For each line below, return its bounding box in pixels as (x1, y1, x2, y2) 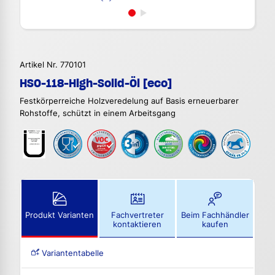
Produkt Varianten (25, 210, 94, 220)
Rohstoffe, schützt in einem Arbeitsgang (20, 109, 176, 118)
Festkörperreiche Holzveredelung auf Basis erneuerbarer (20, 96, 239, 106)
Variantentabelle (39, 248, 104, 258)
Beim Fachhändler (180, 210, 249, 220)
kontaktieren (113, 219, 161, 229)
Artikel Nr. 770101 (20, 60, 86, 70)
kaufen (201, 219, 228, 229)
